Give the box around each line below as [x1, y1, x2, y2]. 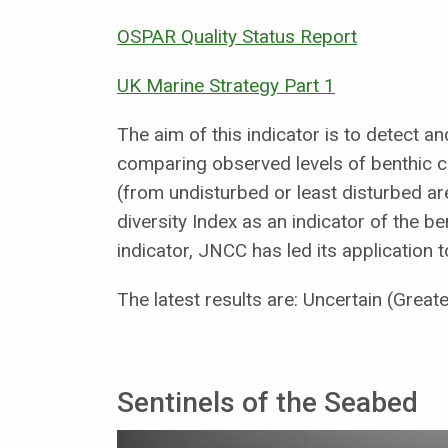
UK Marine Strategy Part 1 [117, 73, 335, 97]
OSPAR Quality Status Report [117, 24, 357, 48]
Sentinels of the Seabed [117, 385, 418, 419]
